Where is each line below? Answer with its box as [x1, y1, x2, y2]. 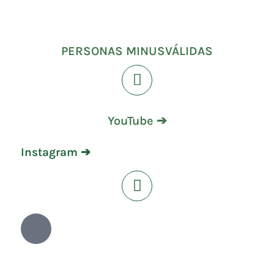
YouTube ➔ [107, 113, 167, 128]
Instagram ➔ [21, 145, 91, 159]
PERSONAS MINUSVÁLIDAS [61, 43, 213, 58]
